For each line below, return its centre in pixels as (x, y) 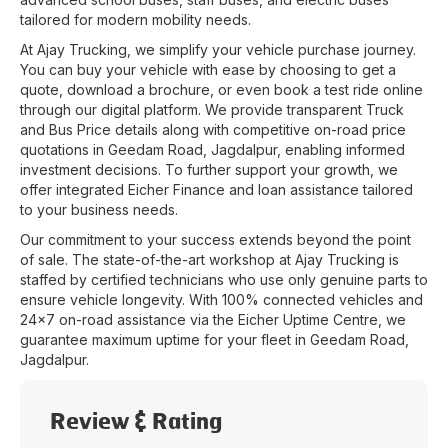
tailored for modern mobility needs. (135, 19)
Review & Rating (136, 423)
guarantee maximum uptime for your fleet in (165, 339)
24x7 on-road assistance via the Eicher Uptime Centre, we (213, 319)
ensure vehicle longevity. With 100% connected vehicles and (221, 299)
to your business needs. (99, 209)
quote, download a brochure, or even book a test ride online (221, 89)
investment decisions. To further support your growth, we (209, 169)
